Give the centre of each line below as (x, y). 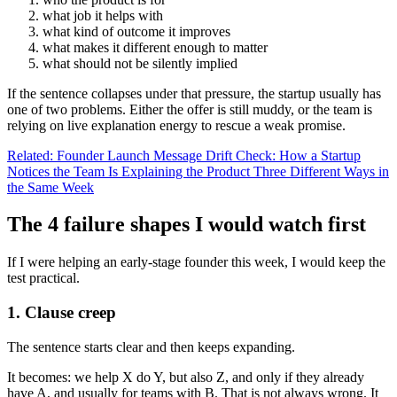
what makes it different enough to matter (155, 47)
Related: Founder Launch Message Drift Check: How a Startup (184, 155)
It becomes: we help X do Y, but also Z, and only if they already (186, 377)
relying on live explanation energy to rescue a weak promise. (176, 125)
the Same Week (51, 187)
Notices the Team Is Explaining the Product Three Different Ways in (198, 171)
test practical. (43, 278)
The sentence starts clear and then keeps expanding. (151, 346)
